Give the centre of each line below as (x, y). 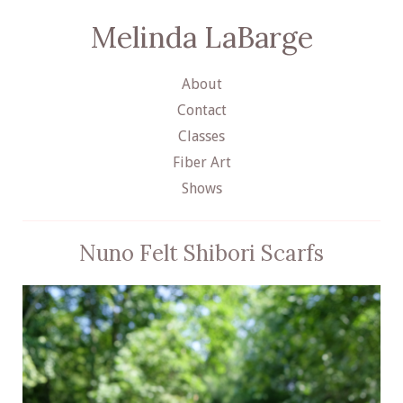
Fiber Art (201, 162)
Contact (201, 110)
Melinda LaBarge (201, 38)
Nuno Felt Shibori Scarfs (201, 253)
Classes (201, 136)
